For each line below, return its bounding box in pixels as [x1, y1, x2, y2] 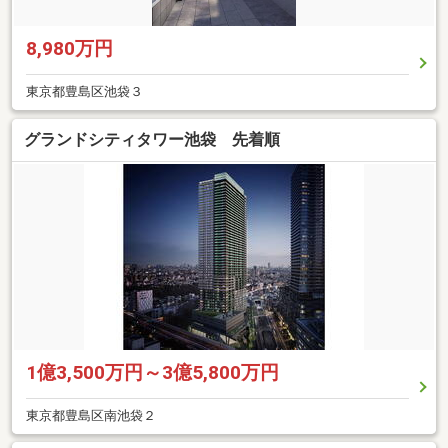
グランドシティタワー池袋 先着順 [24, 129, 280, 149]
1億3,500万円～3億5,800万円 [26, 360, 279, 384]
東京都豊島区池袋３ [26, 84, 143, 100]
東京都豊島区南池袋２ [26, 407, 156, 423]
